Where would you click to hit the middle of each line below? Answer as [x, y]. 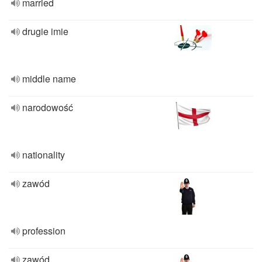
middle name [49, 79]
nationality [44, 155]
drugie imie [45, 31]
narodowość [48, 107]
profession [44, 231]
